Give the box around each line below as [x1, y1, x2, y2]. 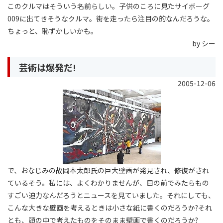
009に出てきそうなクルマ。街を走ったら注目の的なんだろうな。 [7, 13, 214, 24]
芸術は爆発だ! [19, 61, 76, 74]
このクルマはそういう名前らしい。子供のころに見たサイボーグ [7, 1, 210, 11]
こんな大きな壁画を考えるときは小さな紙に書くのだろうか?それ [7, 202, 212, 213]
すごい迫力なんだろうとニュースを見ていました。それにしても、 [7, 190, 215, 200]
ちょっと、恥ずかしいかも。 [7, 26, 98, 36]
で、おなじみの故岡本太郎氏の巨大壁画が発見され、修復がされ [7, 165, 209, 175]
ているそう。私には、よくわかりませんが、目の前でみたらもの [7, 177, 209, 188]
